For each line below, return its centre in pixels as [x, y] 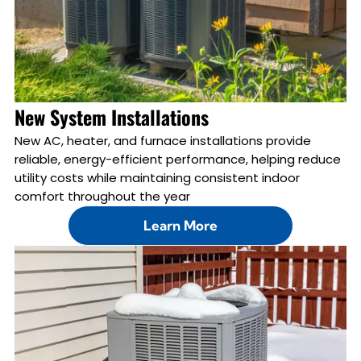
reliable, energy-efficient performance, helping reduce [177, 159]
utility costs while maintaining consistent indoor [157, 177]
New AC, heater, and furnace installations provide [162, 140]
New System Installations [111, 116]
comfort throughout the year [102, 196]
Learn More [180, 226]
